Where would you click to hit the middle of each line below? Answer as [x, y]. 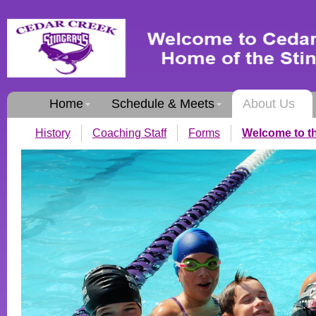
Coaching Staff [129, 133]
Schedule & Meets [163, 104]
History [53, 133]
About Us [269, 104]
